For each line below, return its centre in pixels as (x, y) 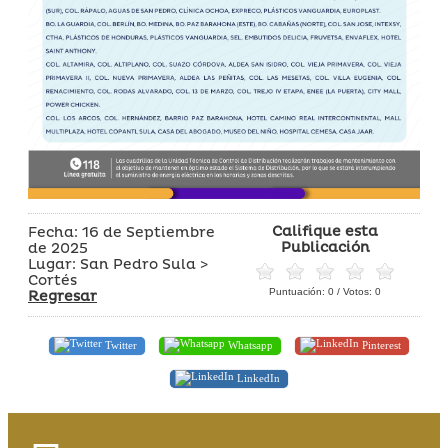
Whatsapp (249, 344)
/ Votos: (354, 292)
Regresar (62, 297)
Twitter (119, 344)
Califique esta (325, 232)
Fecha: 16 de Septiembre (121, 233)
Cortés (52, 281)
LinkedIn (257, 377)
